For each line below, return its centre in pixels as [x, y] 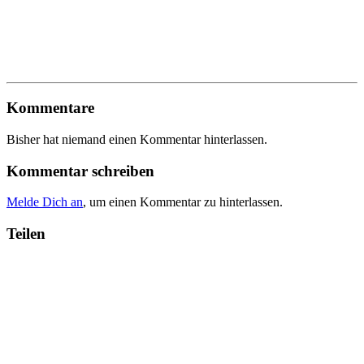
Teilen [26, 234]
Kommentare [50, 108]
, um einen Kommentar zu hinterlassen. [183, 202]
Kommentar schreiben [80, 171]
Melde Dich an [45, 202]
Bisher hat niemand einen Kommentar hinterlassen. [137, 139]
